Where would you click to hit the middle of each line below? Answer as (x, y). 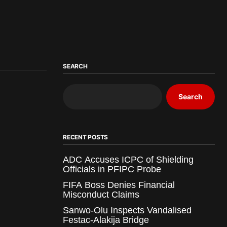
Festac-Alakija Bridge (106, 220)
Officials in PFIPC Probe (112, 169)
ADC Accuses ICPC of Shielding (128, 159)
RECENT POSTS (86, 137)
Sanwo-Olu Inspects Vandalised (127, 210)
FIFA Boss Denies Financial (119, 185)
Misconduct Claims (101, 194)
